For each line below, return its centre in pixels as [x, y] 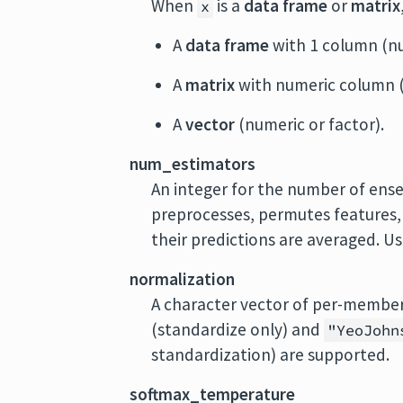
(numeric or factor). [310, 124]
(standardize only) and [238, 329]
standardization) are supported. [271, 354]
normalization [183, 279]
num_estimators [193, 164]
